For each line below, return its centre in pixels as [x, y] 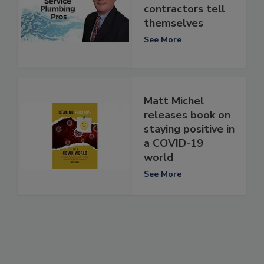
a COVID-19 [174, 143]
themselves [174, 23]
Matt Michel [174, 100]
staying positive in [189, 129]
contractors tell [184, 9]
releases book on [187, 115]
